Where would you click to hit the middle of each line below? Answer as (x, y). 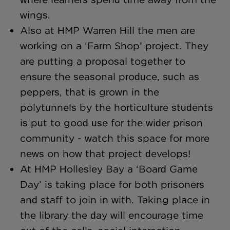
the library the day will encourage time (111, 215)
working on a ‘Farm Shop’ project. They (114, 46)
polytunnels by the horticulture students (116, 107)
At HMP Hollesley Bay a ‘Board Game (109, 169)
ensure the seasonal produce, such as (109, 76)
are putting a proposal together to (102, 61)
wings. (35, 15)
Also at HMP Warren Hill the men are (107, 30)
